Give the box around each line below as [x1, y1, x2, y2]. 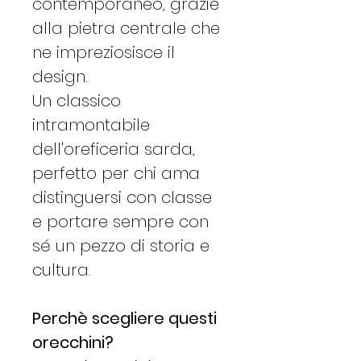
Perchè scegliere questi [32, 306, 217, 330]
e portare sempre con [32, 210, 209, 233]
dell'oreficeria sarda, [32, 137, 195, 160]
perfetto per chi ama [32, 161, 200, 185]
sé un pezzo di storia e [32, 234, 210, 257]
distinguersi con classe [32, 185, 212, 209]
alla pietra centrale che [32, 16, 220, 39]
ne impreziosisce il [32, 40, 175, 64]
